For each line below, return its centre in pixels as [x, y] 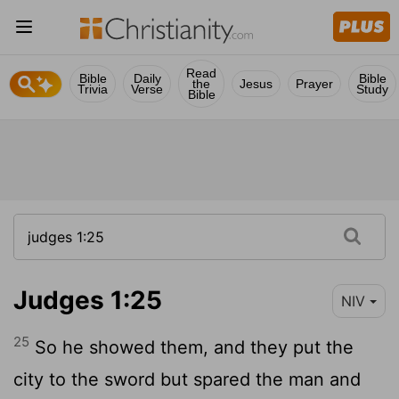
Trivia [93, 89]
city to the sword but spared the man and [187, 379]
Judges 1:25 [88, 300]
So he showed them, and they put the [191, 347]
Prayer [314, 84]
